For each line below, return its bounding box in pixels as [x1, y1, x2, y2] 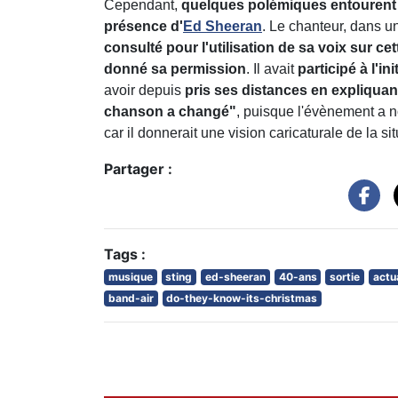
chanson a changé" [104, 103, 236, 119]
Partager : [104, 159, 172, 178]
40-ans [278, 270, 317, 284]
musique [107, 270, 153, 284]
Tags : [104, 245, 146, 264]
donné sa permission [104, 60, 246, 76]
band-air [107, 291, 154, 306]
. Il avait [246, 60, 294, 76]
